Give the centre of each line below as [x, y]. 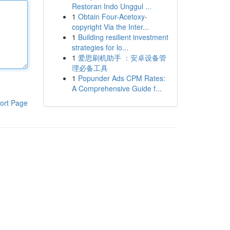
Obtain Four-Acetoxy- [112, 16]
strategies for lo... [100, 47]
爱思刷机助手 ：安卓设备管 [122, 57]
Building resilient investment [123, 37]
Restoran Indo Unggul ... [111, 6]
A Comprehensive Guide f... [117, 88]
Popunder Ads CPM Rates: [121, 78]
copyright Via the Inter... [110, 27]
